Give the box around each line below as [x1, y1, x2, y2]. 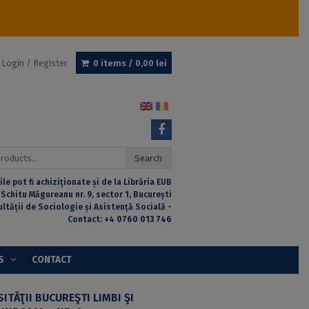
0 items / [93, 57, 135, 68]
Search [134, 152, 162, 163]
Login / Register [1, 57, 68, 68]
